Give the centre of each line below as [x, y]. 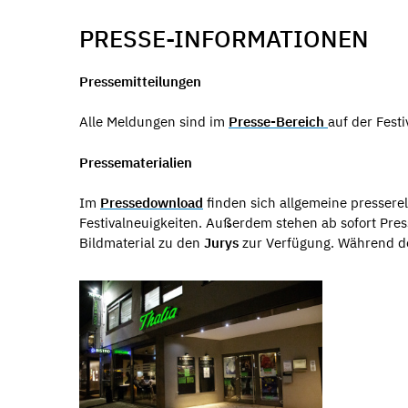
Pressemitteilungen [140, 81]
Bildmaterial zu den [140, 243]
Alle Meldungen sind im [154, 122]
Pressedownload [152, 203]
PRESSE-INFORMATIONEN [224, 38]
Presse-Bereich [278, 122]
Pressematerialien [136, 162]
